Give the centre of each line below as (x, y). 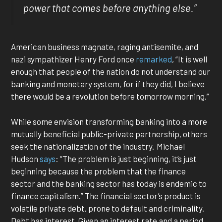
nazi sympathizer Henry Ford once (74, 59)
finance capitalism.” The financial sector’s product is (106, 195)
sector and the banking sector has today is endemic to (109, 183)
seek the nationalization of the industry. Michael (98, 146)
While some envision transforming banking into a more (109, 121)
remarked (154, 59)
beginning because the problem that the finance (99, 171)
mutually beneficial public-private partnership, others (109, 134)
